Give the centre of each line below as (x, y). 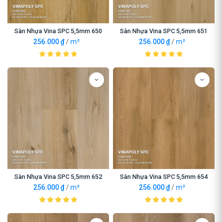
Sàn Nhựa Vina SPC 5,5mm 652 (58, 177)
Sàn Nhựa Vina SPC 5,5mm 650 (58, 31)
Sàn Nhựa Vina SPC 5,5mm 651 (164, 31)
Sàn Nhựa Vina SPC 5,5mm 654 (164, 177)
